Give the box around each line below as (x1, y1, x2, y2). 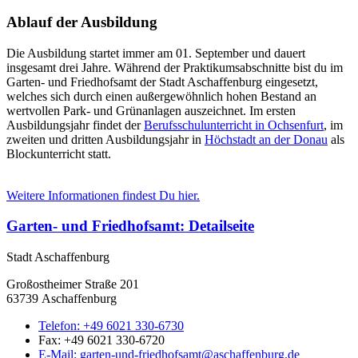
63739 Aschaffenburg (6, 292, 117, 305)
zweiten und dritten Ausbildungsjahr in (6, 132, 205, 146)
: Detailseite (180, 217, 254, 235)
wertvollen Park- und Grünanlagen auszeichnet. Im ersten (6, 103, 296, 117)
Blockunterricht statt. (6, 146, 111, 161)
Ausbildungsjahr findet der (6, 117, 144, 132)
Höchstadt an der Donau (205, 132, 328, 146)
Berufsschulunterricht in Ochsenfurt (144, 117, 324, 132)
